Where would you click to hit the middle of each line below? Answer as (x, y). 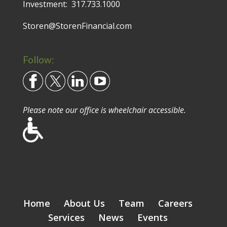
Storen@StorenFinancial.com (77, 26)
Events (152, 217)
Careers (175, 203)
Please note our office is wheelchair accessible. (104, 110)
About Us (84, 203)
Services (66, 217)
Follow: (38, 59)
